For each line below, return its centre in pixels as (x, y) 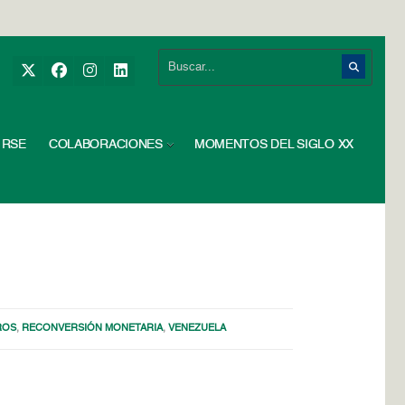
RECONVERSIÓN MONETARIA (93, 329)
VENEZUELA (198, 329)
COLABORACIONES (105, 145)
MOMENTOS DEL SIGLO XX (273, 145)
